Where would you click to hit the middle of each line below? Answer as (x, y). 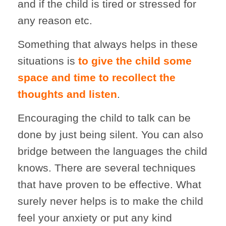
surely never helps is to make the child (110, 201)
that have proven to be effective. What (109, 184)
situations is (48, 61)
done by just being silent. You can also (110, 134)
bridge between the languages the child (112, 151)
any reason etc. (55, 20)
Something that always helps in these (108, 44)
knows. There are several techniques (107, 167)
